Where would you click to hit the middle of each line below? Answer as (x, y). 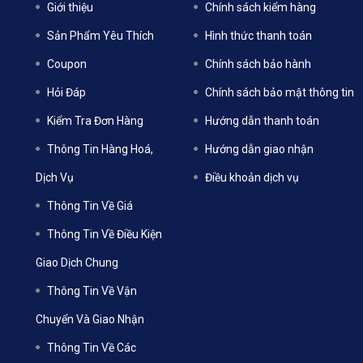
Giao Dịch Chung (77, 263)
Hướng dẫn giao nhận (259, 149)
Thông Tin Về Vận (92, 291)
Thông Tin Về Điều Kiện (105, 234)
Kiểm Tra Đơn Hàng (95, 121)
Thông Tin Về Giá (90, 206)
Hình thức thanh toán (258, 36)
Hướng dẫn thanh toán (262, 121)
